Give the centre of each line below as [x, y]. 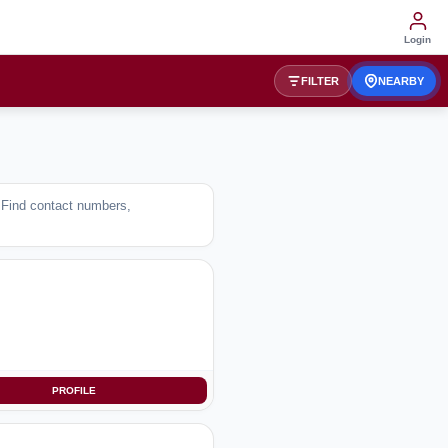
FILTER [320, 81]
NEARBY [401, 81]
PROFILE [74, 390]
